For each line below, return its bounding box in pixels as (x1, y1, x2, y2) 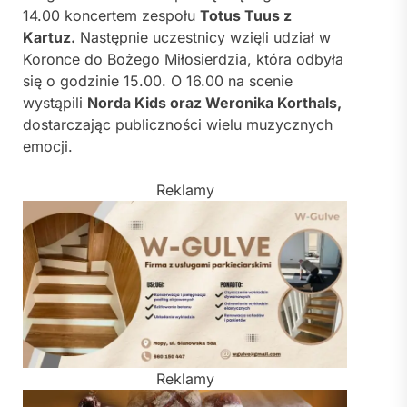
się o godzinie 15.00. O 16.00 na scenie (23, 72, 293, 91)
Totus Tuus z (200, 6, 292, 25)
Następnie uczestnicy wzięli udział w (75, 28, 331, 47)
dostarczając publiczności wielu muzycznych (23, 115, 333, 134)
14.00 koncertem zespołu (23, 6, 200, 25)
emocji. (23, 137, 73, 156)
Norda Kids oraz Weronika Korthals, (87, 94, 342, 113)
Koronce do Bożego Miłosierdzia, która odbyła (23, 50, 343, 69)
